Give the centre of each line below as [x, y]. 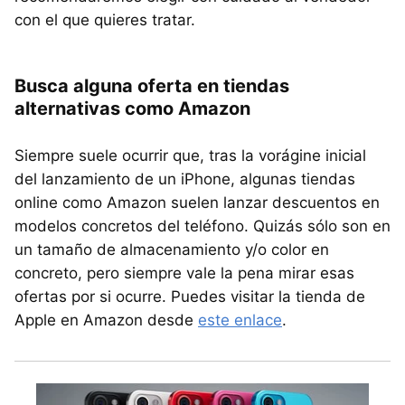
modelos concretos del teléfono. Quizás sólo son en [202, 226]
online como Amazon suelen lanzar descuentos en [197, 203]
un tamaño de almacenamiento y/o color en [172, 250]
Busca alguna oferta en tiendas [152, 86]
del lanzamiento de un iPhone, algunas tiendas [185, 179]
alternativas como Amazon [132, 109]
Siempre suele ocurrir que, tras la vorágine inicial [190, 156]
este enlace [240, 320]
